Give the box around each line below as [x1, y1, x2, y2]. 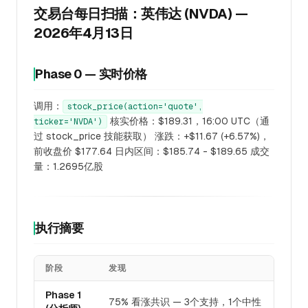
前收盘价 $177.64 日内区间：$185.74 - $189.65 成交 [34, 146, 269, 157]
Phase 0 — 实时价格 [35, 67, 147, 81]
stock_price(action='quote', [67, 102, 203, 111]
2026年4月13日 [34, 25, 133, 41]
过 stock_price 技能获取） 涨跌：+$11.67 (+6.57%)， [34, 131, 269, 142]
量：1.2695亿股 [34, 161, 103, 172]
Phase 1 [45, 289, 81, 300]
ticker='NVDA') [34, 117, 102, 126]
